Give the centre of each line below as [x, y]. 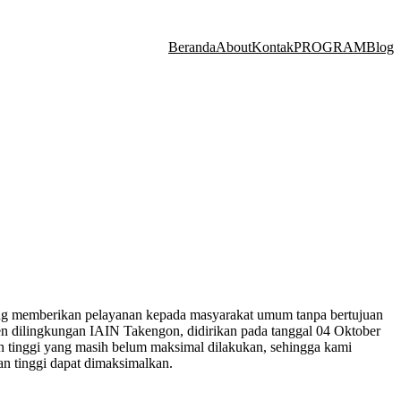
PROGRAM [330, 47]
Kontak [273, 47]
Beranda [192, 47]
